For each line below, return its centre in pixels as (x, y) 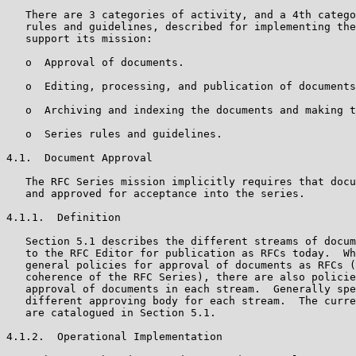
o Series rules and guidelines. (114, 133)
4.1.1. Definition (64, 217)
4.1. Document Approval (79, 157)
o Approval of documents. (95, 62)
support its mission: (79, 38)
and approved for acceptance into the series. (156, 193)
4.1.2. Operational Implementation (114, 336)
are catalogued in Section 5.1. (111, 312)
